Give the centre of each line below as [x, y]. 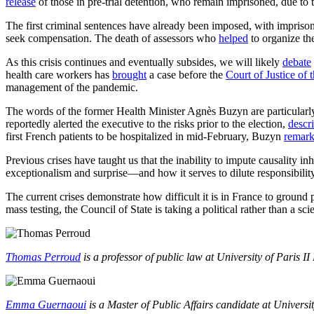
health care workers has [59, 74]
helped [233, 38]
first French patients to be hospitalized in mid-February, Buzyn [145, 136]
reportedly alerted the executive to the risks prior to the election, [147, 123]
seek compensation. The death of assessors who [112, 38]
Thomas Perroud [43, 257]
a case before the [186, 74]
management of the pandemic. [72, 87]
